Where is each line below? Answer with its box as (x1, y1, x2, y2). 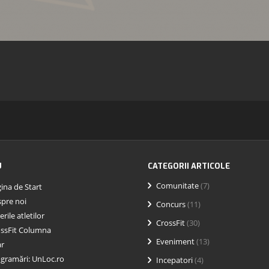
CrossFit (156, 217, 185, 228)
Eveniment (156, 236, 195, 247)
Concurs (156, 199, 186, 210)
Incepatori (156, 255, 193, 265)
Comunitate (156, 180, 199, 191)
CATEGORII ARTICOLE (148, 161, 230, 171)
